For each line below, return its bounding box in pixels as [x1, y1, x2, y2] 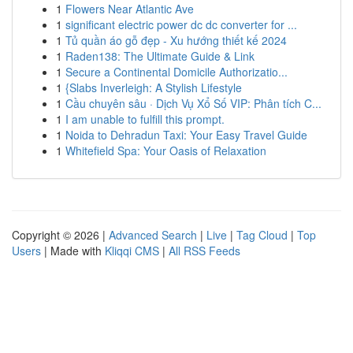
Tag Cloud [236, 227, 288, 243]
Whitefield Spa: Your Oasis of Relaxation [65, 143, 266, 158]
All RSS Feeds [169, 243, 240, 258]
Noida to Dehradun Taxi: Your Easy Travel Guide [65, 127, 307, 143]
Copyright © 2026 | [12, 227, 109, 243]
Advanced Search [109, 227, 197, 243]
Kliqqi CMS [105, 243, 159, 258]
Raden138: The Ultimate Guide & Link [65, 48, 255, 64]
